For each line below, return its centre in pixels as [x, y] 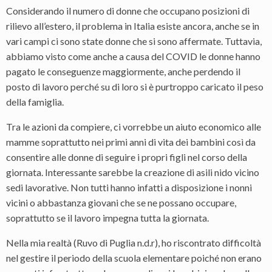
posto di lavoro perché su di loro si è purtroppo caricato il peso [135, 87]
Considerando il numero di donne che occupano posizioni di [128, 11]
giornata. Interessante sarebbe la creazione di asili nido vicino [133, 172]
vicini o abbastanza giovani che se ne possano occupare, [121, 202]
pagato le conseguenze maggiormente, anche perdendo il [123, 71]
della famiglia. [35, 102]
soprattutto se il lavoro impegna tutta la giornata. [107, 218]
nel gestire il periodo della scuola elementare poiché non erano [134, 258]
